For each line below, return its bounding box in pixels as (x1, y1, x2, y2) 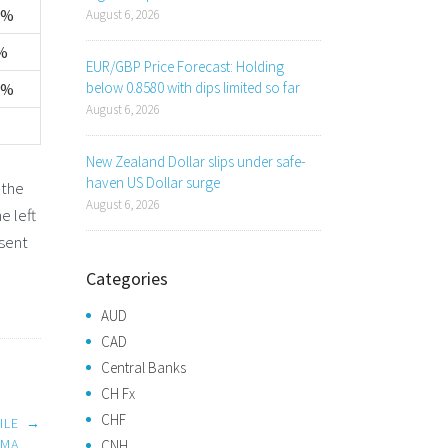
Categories (86, 267, 168, 290)
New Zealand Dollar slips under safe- (86, 152, 305, 171)
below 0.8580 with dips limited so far (86, 78, 300, 97)
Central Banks (101, 358, 186, 377)
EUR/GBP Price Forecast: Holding (86, 57, 284, 76)
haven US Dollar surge (86, 173, 220, 192)
